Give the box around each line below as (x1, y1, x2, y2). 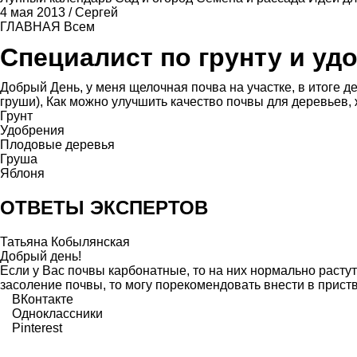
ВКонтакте (12, 292, 73, 307)
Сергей (75, 6, 118, 19)
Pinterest (12, 321, 62, 335)
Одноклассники (12, 307, 103, 321)
